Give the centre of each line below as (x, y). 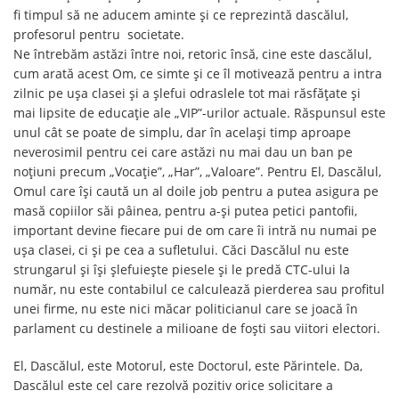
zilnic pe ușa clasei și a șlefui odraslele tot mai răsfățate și (187, 93)
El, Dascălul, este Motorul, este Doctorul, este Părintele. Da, (188, 366)
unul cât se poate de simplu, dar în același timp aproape (182, 132)
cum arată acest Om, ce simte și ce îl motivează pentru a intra (198, 73)
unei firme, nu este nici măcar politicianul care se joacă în (186, 309)
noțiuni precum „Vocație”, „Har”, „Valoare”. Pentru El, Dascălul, (197, 171)
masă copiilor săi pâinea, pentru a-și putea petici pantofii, (185, 211)
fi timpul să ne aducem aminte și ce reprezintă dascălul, (181, 15)
